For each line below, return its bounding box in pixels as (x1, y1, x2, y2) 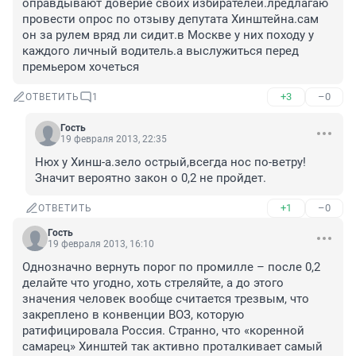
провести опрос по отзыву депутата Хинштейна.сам (22, 12, 319, 27)
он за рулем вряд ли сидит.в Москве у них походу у (22, 28, 314, 43)
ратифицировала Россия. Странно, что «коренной (22, 323, 304, 339)
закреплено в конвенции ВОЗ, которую (22, 308, 244, 323)
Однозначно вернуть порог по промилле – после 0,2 (22, 260, 320, 275)
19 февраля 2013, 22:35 (60, 133, 167, 145)
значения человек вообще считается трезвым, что (22, 292, 309, 307)
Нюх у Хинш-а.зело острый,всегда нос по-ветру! (35, 155, 306, 170)
